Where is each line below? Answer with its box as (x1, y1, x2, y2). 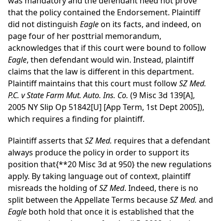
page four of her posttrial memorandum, (8, 31, 161, 42)
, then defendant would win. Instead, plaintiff (27, 54, 194, 66)
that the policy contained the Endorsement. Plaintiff (8, 7, 200, 18)
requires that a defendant (114, 135, 210, 147)
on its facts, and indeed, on (99, 19, 201, 30)
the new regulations (135, 159, 212, 170)
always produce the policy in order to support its (8, 147, 189, 158)
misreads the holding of (8, 183, 99, 194)
